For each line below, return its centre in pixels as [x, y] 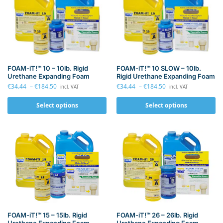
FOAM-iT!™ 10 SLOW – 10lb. [159, 68]
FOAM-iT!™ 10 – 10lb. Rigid [48, 68]
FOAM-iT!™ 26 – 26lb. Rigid [157, 215]
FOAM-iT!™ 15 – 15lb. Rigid [47, 215]
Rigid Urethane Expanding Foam [166, 76]
